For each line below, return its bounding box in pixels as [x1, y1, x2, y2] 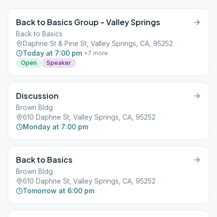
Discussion [16, 91, 59, 101]
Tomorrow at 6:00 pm [23, 186, 94, 195]
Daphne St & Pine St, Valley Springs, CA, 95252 [23, 39, 173, 47]
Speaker [46, 59, 71, 66]
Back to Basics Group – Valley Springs [16, 17, 160, 27]
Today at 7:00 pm [23, 49, 82, 57]
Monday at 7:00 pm [23, 123, 88, 131]
